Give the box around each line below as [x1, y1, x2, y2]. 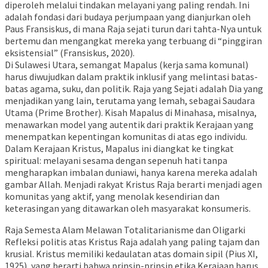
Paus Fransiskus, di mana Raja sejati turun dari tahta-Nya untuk [5, 22, 261, 35]
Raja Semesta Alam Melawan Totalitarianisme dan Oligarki [5, 223, 245, 236]
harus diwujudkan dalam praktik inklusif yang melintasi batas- [5, 70, 258, 83]
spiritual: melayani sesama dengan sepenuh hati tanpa [5, 154, 227, 166]
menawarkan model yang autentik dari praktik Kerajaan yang [5, 118, 254, 130]
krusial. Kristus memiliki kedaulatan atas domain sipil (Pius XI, [5, 247, 258, 260]
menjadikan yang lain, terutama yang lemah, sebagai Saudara [5, 94, 255, 106]
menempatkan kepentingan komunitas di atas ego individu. [5, 130, 247, 142]
